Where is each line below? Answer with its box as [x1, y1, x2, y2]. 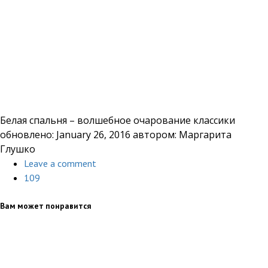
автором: [130, 128, 179, 142]
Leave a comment [24, 157, 96, 170]
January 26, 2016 [56, 128, 130, 142]
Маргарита [179, 128, 232, 142]
